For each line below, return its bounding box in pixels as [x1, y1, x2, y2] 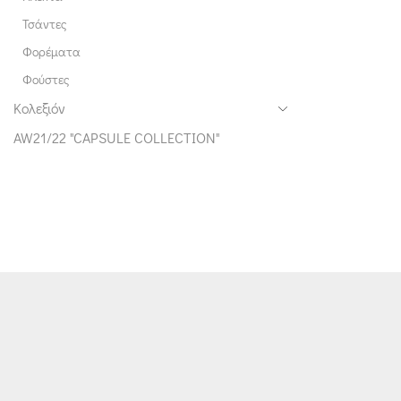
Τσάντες [22, 14, 67, 32]
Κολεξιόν [13, 98, 65, 117]
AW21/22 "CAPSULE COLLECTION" [13, 127, 220, 147]
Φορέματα [22, 42, 81, 60]
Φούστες [22, 70, 70, 88]
